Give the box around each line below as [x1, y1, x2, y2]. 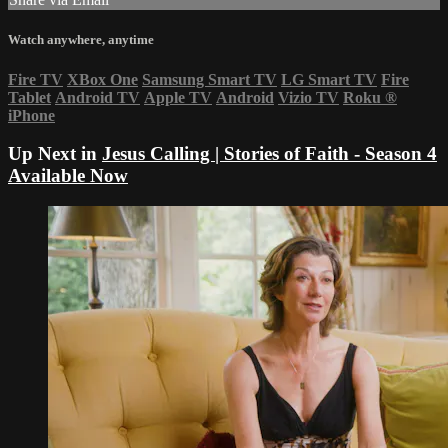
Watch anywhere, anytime [8, 32, 154, 48]
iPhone [8, 106, 55, 124]
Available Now [8, 165, 128, 187]
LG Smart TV [281, 70, 377, 88]
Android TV [55, 88, 140, 106]
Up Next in [8, 143, 102, 165]
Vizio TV [278, 88, 339, 106]
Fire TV [8, 70, 63, 88]
